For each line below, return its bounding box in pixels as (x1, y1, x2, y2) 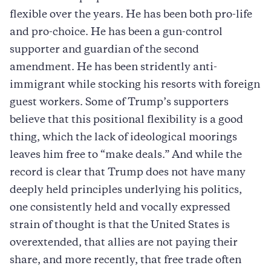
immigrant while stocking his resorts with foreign (10, 80, 260, 90)
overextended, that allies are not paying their (10, 238, 238, 248)
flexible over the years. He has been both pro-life (10, 10, 252, 20)
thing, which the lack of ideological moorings (10, 132, 237, 143)
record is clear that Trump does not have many (10, 168, 246, 178)
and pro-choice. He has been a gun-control (10, 27, 223, 38)
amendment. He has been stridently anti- (10, 62, 217, 73)
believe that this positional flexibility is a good (10, 115, 243, 125)
